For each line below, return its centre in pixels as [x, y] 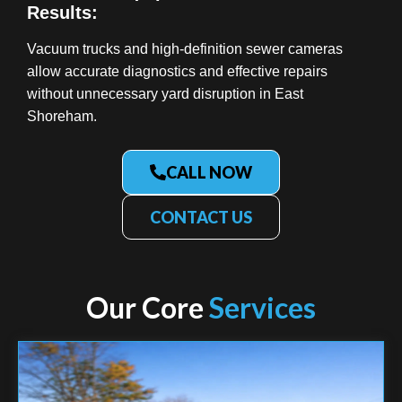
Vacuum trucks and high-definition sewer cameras [185, 49]
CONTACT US [201, 217]
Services [262, 307]
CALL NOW [209, 172]
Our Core [148, 307]
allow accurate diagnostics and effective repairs [177, 72]
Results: [62, 13]
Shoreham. [62, 117]
